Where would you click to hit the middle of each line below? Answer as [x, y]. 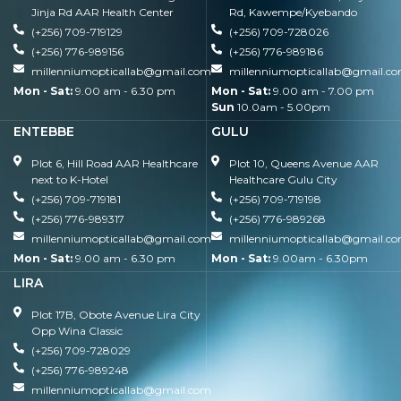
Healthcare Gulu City [283, 179]
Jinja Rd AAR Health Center [102, 12]
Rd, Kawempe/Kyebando [293, 12]
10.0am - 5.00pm [282, 107]
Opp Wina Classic [77, 330]
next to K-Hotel [70, 179]
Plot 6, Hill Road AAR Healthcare [115, 163]
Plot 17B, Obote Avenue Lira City [116, 314]
